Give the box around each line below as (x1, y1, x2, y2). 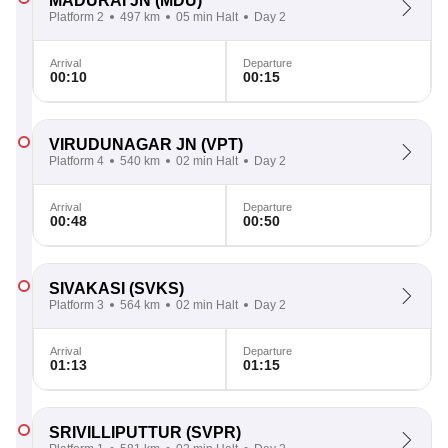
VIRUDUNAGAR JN (49, 136, 197, 153)
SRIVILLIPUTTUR (49, 424, 182, 441)
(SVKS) (125, 280, 184, 297)
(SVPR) (182, 424, 241, 441)
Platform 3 (49, 298, 104, 312)
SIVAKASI (49, 280, 125, 297)
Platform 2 (49, 10, 104, 24)
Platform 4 (49, 154, 104, 168)
